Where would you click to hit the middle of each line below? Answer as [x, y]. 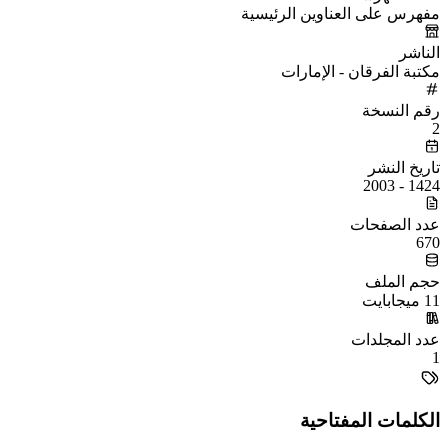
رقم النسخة [401, 110]
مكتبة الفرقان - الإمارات [360, 71]
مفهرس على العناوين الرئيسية [340, 13]
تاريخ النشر [404, 167]
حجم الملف [402, 281]
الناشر [419, 52]
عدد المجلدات [395, 339]
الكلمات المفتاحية [370, 420]
